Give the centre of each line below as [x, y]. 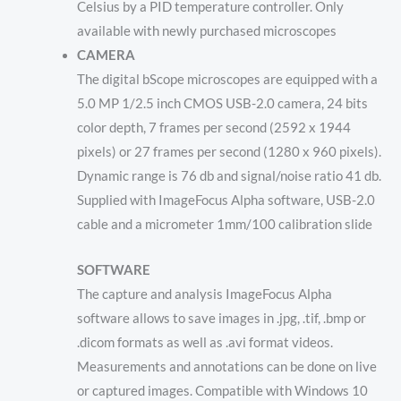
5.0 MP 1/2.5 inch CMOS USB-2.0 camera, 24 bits [222, 104]
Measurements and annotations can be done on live [226, 366]
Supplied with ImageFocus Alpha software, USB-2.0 [226, 200]
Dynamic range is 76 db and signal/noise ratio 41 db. [229, 176]
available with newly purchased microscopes [206, 31]
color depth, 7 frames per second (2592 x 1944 [213, 128]
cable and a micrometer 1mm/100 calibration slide [224, 225]
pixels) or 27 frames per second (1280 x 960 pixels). [229, 152]
